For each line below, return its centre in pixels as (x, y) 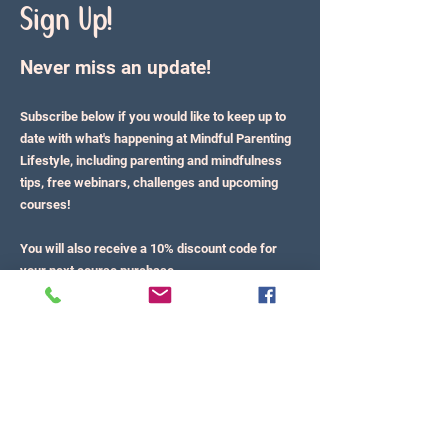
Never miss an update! (115, 67)
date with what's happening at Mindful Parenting (155, 138)
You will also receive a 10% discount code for (148, 248)
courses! (45, 204)
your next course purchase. (99, 270)
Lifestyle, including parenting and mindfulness (151, 160)
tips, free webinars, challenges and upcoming (149, 182)
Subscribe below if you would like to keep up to (153, 116)
